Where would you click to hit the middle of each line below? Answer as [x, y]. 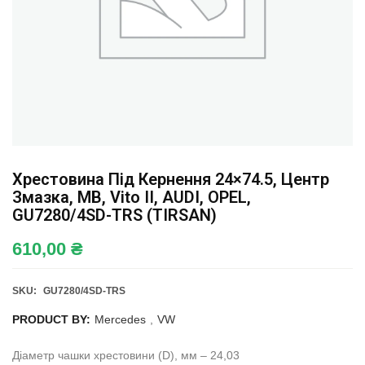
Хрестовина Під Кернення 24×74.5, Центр [171, 179]
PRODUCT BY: [51, 319]
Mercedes [120, 319]
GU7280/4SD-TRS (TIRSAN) [114, 215]
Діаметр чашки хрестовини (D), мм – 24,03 [126, 355]
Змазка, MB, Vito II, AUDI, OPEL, [132, 197]
